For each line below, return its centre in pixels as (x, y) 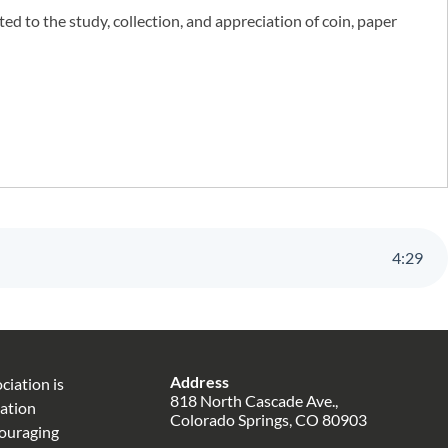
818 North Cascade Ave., (254, 400)
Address (200, 381)
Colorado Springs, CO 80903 (269, 419)
